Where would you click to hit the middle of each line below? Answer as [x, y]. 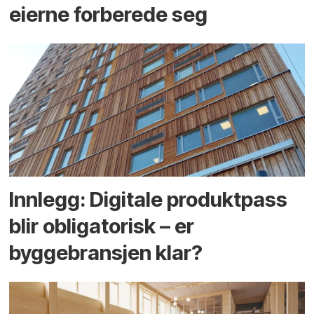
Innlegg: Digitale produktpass [149, 199]
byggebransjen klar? [106, 252]
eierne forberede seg [109, 15]
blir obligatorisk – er [102, 226]
